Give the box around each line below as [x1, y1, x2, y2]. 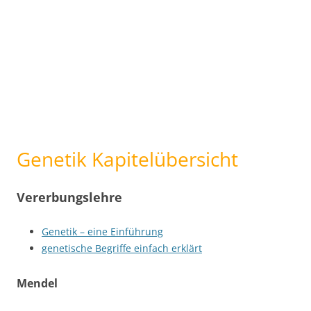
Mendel [17, 276, 58, 291]
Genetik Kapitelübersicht [17, 146, 238, 172]
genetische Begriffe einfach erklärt [42, 242, 202, 255]
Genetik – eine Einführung [42, 225, 163, 238]
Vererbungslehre [17, 189, 122, 205]
